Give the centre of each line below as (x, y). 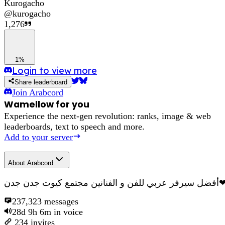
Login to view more (54, 71)
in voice (67, 212)
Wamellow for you (47, 104)
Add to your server (38, 137)
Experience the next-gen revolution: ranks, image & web (107, 116)
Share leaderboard (41, 82)
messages (60, 202)
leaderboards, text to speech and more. (74, 126)
